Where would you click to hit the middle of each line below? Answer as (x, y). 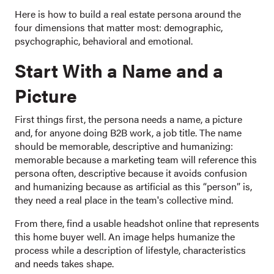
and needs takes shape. (64, 263)
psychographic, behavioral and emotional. (104, 41)
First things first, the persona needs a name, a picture (128, 119)
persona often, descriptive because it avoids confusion (131, 173)
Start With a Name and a (119, 70)
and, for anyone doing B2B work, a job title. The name (128, 132)
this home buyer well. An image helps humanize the (125, 236)
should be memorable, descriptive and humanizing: (124, 146)
